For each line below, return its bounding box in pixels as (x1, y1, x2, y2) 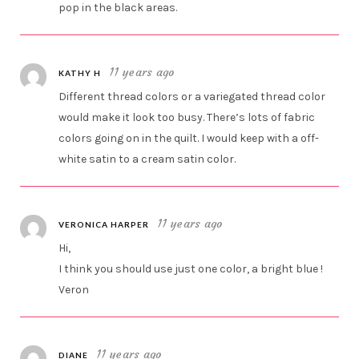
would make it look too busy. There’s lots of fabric (58, 111, 316, 125)
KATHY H (58, 68, 102, 79)
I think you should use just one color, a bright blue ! (58, 262, 324, 276)
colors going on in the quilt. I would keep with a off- (58, 131, 320, 146)
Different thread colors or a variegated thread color (58, 90, 326, 104)
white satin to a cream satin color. (58, 152, 236, 167)
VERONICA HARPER (58, 220, 150, 230)
